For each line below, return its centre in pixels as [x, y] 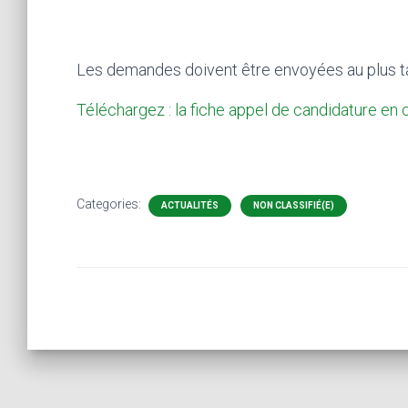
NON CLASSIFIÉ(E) [293, 205]
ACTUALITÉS [189, 205]
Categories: [110, 204]
